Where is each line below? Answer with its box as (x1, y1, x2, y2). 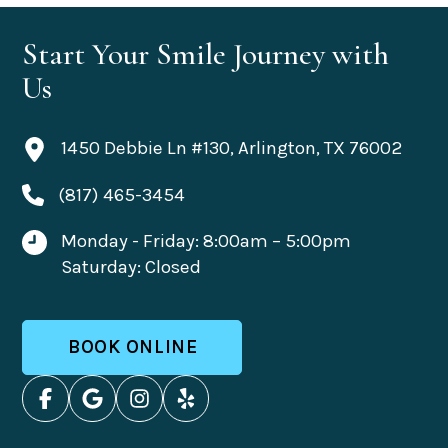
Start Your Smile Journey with (22, 34, 390, 73)
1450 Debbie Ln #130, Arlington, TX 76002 (61, 136, 402, 159)
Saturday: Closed (61, 255, 201, 278)
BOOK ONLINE (68, 336, 198, 359)
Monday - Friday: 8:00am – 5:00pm (61, 229, 351, 252)
